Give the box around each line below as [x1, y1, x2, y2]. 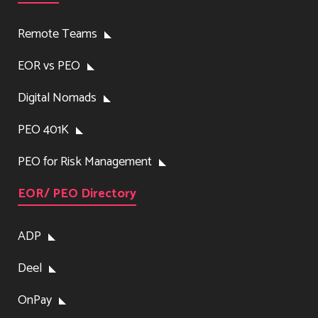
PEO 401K [18, 119, 69, 141]
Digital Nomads [18, 87, 97, 109]
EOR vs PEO [18, 55, 80, 77]
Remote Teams [18, 23, 97, 45]
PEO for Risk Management [18, 150, 152, 172]
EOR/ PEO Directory [18, 182, 136, 204]
